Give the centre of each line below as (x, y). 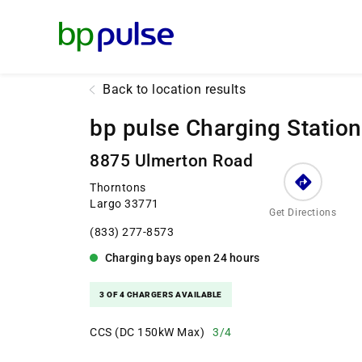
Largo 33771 (124, 204)
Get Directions (303, 213)
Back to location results (174, 89)
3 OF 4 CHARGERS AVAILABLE (161, 295)
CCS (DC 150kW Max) (147, 332)
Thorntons (118, 187)
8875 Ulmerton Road (171, 161)
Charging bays (143, 258)
